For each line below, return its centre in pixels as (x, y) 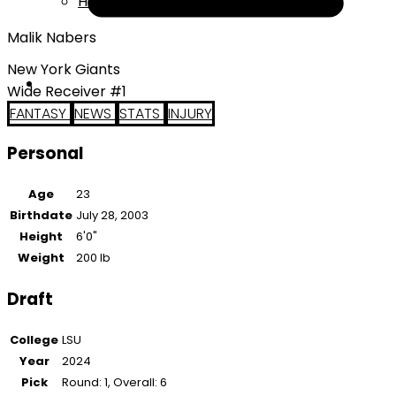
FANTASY (40, 113)
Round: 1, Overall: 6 (114, 382)
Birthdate (41, 216)
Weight (41, 258)
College (34, 339)
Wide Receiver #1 (67, 91)
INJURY (190, 113)
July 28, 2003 (112, 216)
